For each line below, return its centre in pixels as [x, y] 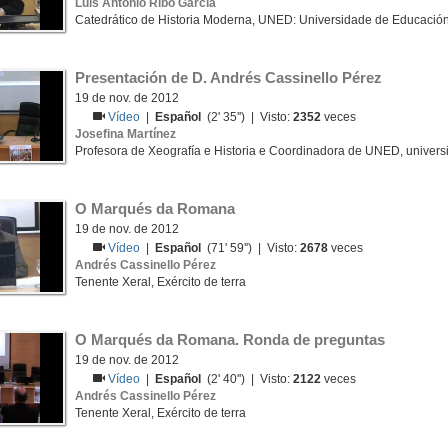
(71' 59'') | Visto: [251, 248]
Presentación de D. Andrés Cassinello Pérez [228, 77]
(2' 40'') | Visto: [247, 379]
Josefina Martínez [125, 134]
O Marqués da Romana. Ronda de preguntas [230, 339]
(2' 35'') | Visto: [247, 117]
